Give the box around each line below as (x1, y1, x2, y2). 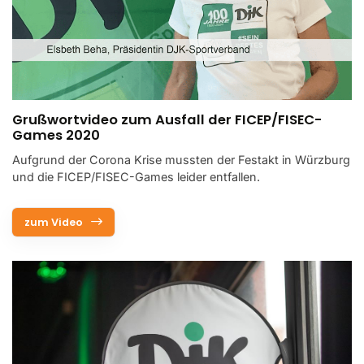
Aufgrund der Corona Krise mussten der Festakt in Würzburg (12, 153, 350, 167)
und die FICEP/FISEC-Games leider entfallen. (12, 170, 260, 184)
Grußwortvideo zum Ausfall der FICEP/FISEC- (12, 110, 322, 130)
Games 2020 (12, 126, 100, 145)
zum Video (24, 215, 83, 230)
